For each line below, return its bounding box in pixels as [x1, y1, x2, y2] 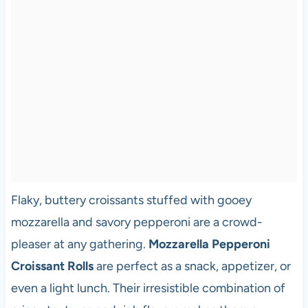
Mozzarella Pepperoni [148, 236, 270, 252]
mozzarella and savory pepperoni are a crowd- [10, 214, 263, 230]
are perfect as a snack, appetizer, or [93, 258, 291, 274]
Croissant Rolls [10, 258, 93, 274]
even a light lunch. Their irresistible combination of [10, 280, 285, 296]
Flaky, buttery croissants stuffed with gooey [10, 192, 252, 208]
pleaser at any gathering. [10, 236, 148, 252]
